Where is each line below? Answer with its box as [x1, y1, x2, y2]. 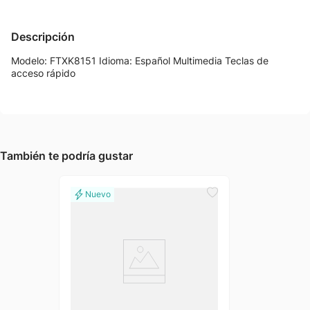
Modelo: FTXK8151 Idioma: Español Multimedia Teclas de [11, 55, 268, 66]
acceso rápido [11, 67, 75, 79]
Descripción [11, 30, 75, 44]
